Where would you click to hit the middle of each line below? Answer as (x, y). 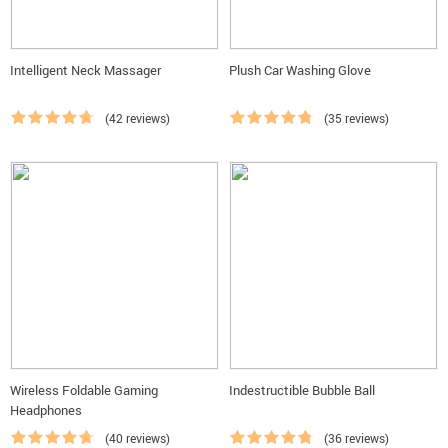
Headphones (46, 410)
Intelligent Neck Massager (85, 70)
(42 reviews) (137, 118)
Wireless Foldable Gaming (84, 390)
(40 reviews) (137, 438)
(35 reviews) (356, 118)
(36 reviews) (356, 438)
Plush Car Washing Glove (300, 70)
